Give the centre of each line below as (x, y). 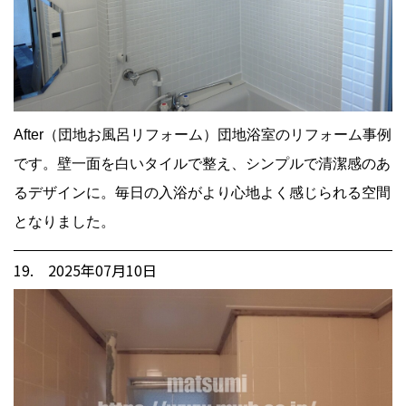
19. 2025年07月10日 (85, 271)
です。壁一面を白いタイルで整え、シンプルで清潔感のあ (202, 164)
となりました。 (64, 222)
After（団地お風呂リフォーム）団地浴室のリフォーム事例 (203, 135)
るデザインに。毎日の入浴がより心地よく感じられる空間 (202, 193)
